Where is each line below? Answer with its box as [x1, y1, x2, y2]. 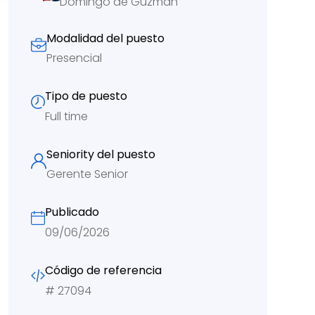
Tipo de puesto [45, 88, 127, 105]
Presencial [46, 50, 102, 67]
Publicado [45, 204, 99, 221]
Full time [45, 108, 88, 124]
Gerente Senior [46, 166, 128, 183]
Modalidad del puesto [46, 30, 165, 46]
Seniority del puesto [46, 146, 155, 162]
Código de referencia [45, 262, 162, 278]
